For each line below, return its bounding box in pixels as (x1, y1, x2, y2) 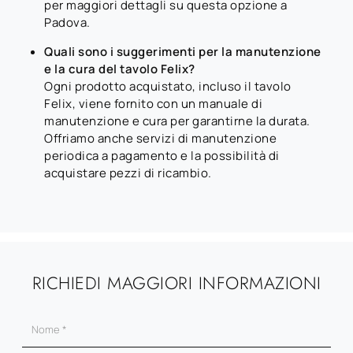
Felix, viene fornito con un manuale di (44, 95, 262, 112)
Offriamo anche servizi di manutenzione (44, 129, 277, 147)
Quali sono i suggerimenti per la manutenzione (44, 43, 321, 60)
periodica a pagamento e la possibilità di (44, 147, 280, 164)
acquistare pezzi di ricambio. (44, 164, 212, 181)
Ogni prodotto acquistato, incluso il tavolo (44, 77, 292, 95)
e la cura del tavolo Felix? (44, 60, 195, 77)
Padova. (44, 13, 91, 31)
